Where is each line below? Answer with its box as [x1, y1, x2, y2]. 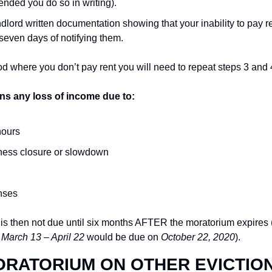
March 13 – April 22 [1, 232, 84, 242]
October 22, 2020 [161, 232, 235, 242]
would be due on [84, 232, 161, 242]
